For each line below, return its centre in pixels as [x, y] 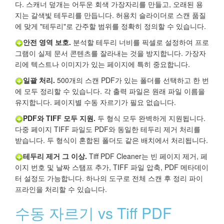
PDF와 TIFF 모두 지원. [59, 118]
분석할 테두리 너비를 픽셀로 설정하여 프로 [140, 42]
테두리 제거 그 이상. [55, 156]
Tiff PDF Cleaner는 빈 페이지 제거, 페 [147, 156]
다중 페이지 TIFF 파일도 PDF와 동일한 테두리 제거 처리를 [108, 129]
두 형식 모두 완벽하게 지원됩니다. [150, 118]
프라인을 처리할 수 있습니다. [61, 189]
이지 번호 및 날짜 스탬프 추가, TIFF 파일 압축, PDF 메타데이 [112, 167]
